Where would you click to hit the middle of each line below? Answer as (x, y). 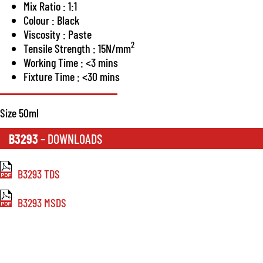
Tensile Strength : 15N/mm (77, 48)
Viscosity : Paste (58, 34)
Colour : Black (51, 20)
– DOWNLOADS (70, 139)
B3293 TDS (39, 174)
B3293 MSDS (42, 202)
